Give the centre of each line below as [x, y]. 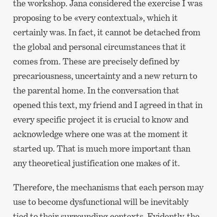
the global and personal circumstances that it [99, 47]
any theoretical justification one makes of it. [96, 163]
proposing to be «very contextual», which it [95, 18]
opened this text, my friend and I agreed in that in [108, 105]
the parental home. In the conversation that [96, 91]
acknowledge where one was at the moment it [100, 134]
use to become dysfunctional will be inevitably [101, 201]
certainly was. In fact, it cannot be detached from [107, 32]
